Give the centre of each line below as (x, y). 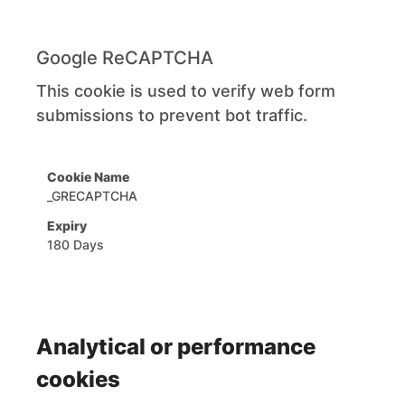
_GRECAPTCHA (92, 196)
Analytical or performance (176, 347)
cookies (78, 379)
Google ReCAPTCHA (125, 58)
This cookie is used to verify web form (186, 91)
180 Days (75, 245)
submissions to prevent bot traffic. (172, 115)
